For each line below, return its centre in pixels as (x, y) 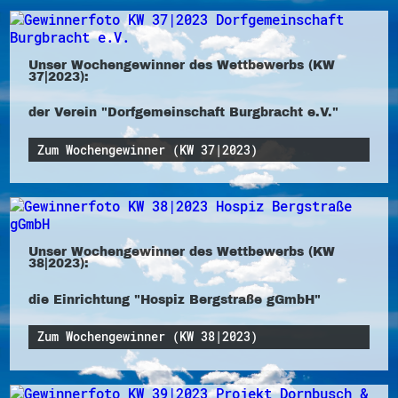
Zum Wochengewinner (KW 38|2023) (148, 337)
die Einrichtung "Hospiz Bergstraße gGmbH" (174, 299)
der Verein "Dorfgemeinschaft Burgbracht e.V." (183, 112)
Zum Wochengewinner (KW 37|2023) (148, 150)
